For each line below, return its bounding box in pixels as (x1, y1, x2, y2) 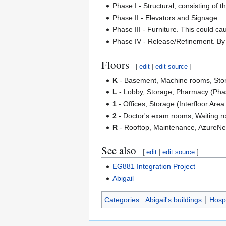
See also (101, 143, 136, 158)
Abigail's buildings (145, 196, 202, 204)
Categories (104, 196, 139, 204)
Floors (101, 57, 129, 72)
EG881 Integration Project (112, 162, 196, 171)
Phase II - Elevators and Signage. (112, 13, 220, 22)
